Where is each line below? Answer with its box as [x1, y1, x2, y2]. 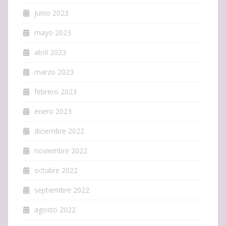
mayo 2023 [34, 27, 71, 37]
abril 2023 [34, 47, 66, 57]
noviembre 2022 [34, 145, 87, 155]
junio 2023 [34, 8, 69, 18]
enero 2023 [34, 106, 72, 116]
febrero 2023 [34, 86, 77, 96]
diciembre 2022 [34, 126, 84, 136]
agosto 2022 [34, 204, 76, 214]
